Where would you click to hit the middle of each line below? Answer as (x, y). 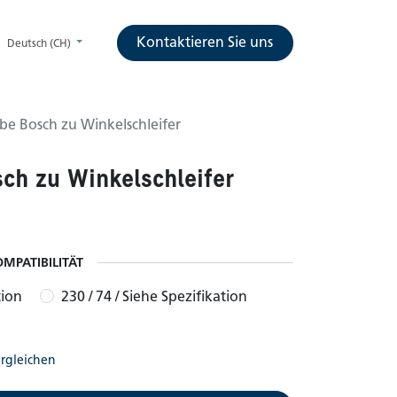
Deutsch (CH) (39, 43)
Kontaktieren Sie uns (205, 43)
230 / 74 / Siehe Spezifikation (154, 297)
